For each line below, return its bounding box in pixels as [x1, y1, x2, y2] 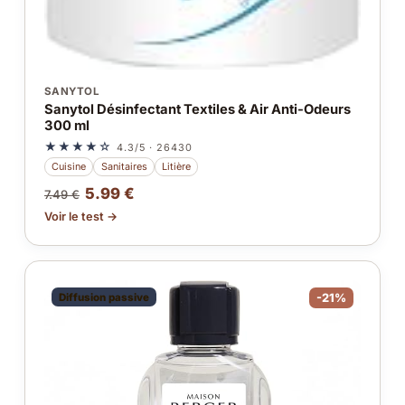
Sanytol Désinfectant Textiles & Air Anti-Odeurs [43, 101, 351, 118]
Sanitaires [100, 159, 147, 173]
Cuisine [52, 159, 87, 173]
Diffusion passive [58, 290, 149, 304]
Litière [161, 159, 191, 173]
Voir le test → [43, 210, 118, 224]
